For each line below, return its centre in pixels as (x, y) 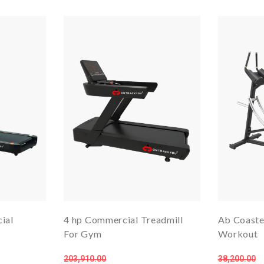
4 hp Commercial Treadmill (123, 220)
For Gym (83, 234)
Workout (238, 234)
